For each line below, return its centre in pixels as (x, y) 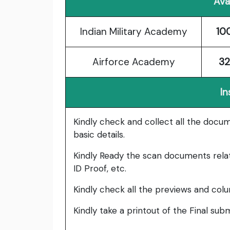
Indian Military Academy (133, 32)
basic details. (99, 135)
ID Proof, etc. (100, 169)
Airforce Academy (133, 62)
